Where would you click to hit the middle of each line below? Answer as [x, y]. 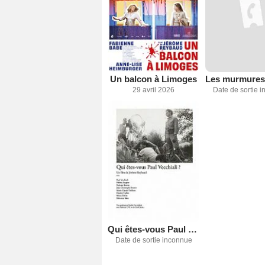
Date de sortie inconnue [153, 240]
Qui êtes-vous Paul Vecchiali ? [193, 230]
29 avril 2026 [153, 90]
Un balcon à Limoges [153, 79]
